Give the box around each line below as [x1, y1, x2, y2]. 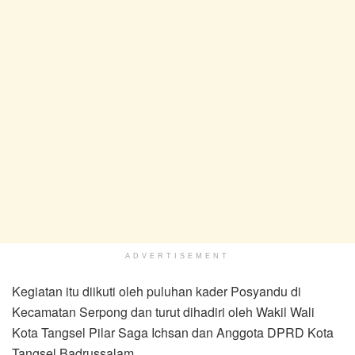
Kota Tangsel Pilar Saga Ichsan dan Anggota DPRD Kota [12, 323, 334, 342]
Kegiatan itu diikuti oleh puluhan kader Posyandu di [12, 281, 301, 300]
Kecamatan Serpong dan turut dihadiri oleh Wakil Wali [12, 302, 315, 321]
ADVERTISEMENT [125, 251, 230, 260]
